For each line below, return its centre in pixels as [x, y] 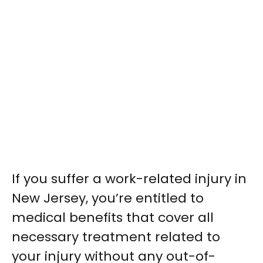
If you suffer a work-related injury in [129, 179]
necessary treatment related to [116, 237]
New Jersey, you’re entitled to [108, 198]
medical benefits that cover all [113, 218]
